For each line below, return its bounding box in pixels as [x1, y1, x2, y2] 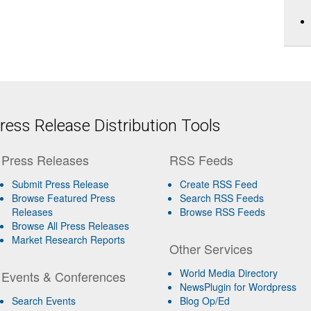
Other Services [169, 239, 253, 258]
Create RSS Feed [180, 177, 258, 191]
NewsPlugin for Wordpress [180, 280, 297, 294]
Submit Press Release [11, 177, 109, 191]
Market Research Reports [11, 233, 125, 246]
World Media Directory [180, 266, 278, 280]
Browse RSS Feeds [180, 205, 266, 219]
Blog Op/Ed [180, 294, 230, 308]
